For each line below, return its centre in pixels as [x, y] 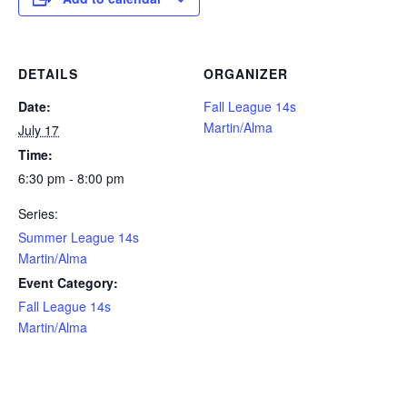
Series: [38, 213]
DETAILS [48, 74]
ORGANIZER [246, 74]
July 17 [39, 130]
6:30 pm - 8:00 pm [71, 178]
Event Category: [68, 283]
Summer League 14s [79, 237]
